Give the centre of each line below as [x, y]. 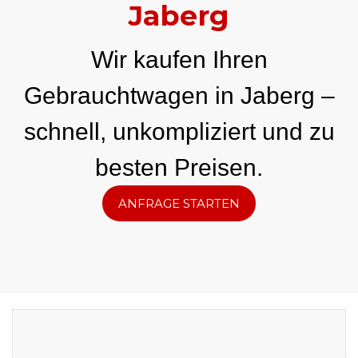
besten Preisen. [179, 168]
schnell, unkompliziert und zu [179, 132]
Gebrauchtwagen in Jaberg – [179, 96]
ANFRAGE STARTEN [179, 204]
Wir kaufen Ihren [179, 60]
